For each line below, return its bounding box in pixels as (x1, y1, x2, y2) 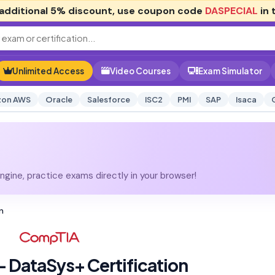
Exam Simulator (198, 66, 262, 76)
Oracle (45, 95, 72, 104)
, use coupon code (112, 4, 205, 17)
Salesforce (87, 95, 130, 104)
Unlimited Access (12, 66, 84, 76)
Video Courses (110, 66, 171, 76)
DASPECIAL (205, 4, 258, 17)
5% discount (50, 4, 112, 17)
